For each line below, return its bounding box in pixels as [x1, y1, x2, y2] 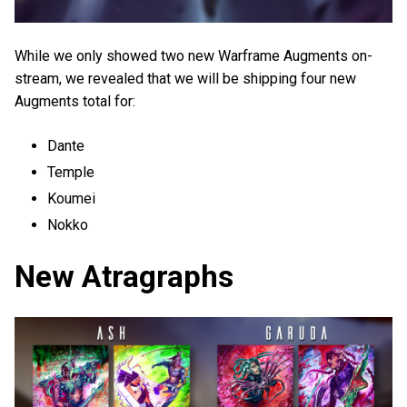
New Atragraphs [15, 259, 233, 295]
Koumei [47, 190, 96, 208]
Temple [47, 164, 95, 182]
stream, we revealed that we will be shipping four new [15, 69, 356, 87]
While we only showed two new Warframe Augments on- [15, 46, 372, 65]
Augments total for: [15, 92, 135, 110]
